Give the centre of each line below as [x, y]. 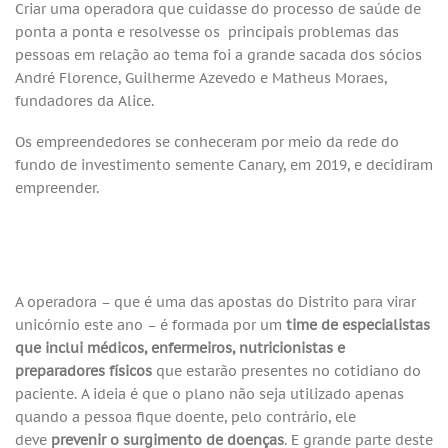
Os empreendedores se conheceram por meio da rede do [207, 142]
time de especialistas [358, 324]
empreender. [57, 188]
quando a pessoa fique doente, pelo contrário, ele [185, 416]
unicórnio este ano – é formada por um [150, 324]
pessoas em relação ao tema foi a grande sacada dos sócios [218, 54]
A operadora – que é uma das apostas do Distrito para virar [215, 301]
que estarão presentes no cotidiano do [286, 370]
